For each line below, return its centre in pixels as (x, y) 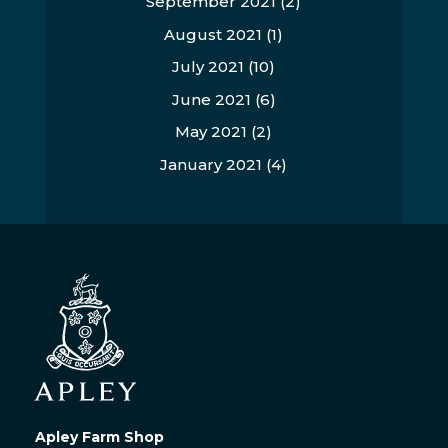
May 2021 (211, 131)
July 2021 (208, 66)
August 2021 (213, 34)
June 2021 (211, 99)
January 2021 (211, 164)
